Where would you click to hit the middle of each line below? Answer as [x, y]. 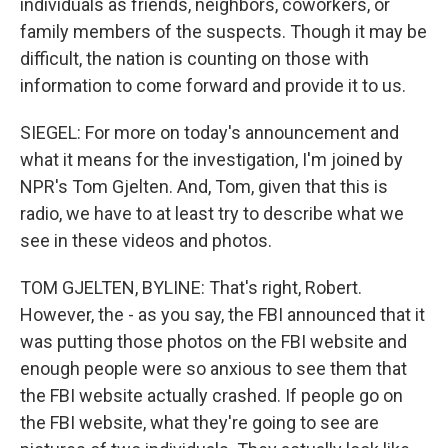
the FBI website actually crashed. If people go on [211, 395]
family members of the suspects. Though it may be [223, 31]
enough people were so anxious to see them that [213, 368]
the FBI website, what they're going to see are [199, 422]
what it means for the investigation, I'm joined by [211, 159]
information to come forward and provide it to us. [213, 85]
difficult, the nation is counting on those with [194, 58]
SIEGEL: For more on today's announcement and [209, 132]
